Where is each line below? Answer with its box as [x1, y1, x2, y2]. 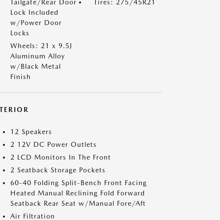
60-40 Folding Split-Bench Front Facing [10, 179, 147, 187]
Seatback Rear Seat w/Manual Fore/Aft [10, 199, 146, 207]
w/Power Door [10, 19, 62, 27]
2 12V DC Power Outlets [10, 140, 97, 148]
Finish [10, 73, 31, 81]
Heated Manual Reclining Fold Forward [10, 189, 145, 197]
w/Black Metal [10, 62, 61, 70]
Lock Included [10, 8, 58, 16]
